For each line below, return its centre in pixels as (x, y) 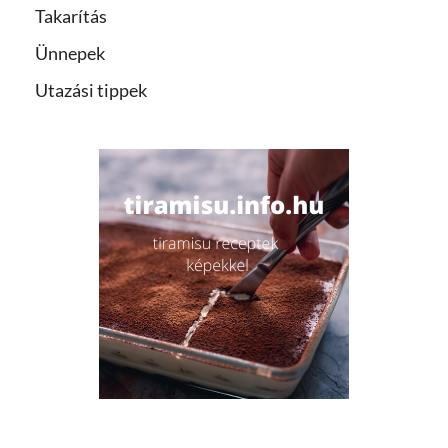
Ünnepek (70, 53)
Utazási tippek (91, 90)
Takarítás (71, 16)
